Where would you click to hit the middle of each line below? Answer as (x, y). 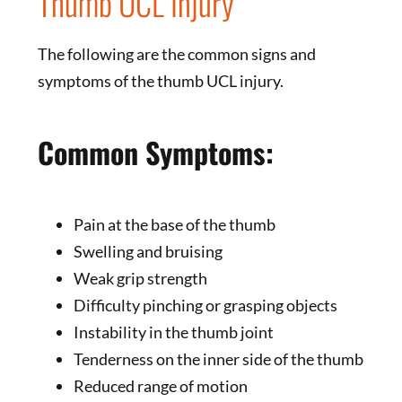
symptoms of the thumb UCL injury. (160, 81)
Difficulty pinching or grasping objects (205, 305)
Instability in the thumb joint (173, 332)
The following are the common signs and (176, 54)
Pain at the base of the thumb (174, 224)
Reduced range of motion (160, 385)
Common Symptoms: (155, 152)
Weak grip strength (140, 278)
